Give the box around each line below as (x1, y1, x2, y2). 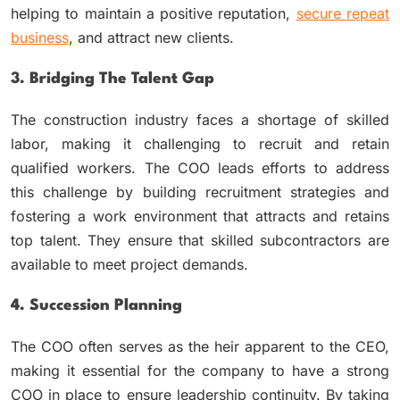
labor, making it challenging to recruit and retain (11, 134, 389, 153)
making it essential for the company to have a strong (11, 361, 389, 379)
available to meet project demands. (11, 254, 248, 273)
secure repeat (296, 4, 390, 22)
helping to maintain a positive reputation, (11, 4, 296, 22)
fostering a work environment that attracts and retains (11, 206, 389, 225)
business (11, 28, 69, 46)
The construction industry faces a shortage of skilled (11, 110, 389, 129)
